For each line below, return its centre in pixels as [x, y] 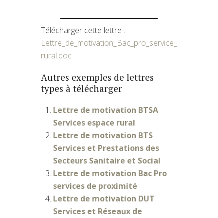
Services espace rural [94, 122]
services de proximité [95, 186]
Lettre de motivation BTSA [106, 110]
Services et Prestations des [106, 148]
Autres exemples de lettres [97, 77]
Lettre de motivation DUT [104, 198]
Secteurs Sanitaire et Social [107, 160]
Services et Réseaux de [98, 211]
